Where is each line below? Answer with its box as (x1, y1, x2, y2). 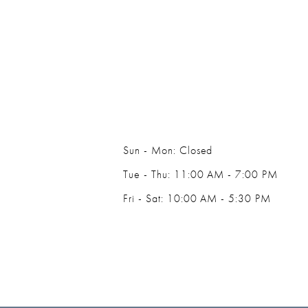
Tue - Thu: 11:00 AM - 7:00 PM (123, 166, 278, 181)
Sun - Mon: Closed (123, 142, 213, 157)
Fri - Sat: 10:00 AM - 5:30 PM (123, 190, 271, 206)
